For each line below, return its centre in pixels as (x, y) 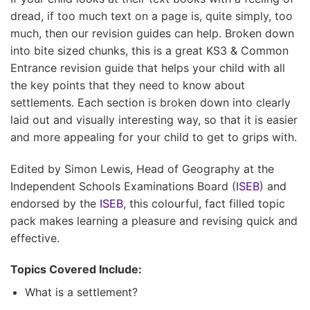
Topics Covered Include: (76, 270)
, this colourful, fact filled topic (204, 203)
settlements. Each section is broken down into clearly (151, 102)
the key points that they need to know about (128, 85)
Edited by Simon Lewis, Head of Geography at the (142, 168)
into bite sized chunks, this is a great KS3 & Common (149, 50)
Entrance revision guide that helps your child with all (148, 67)
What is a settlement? (81, 292)
